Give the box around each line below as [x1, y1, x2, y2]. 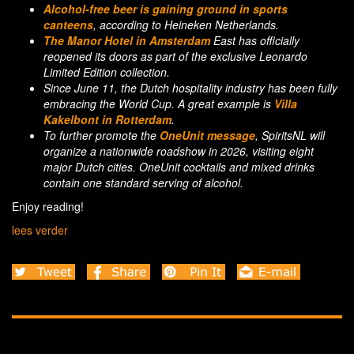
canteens [43, 17, 93, 33]
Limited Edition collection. [43, 64, 170, 81]
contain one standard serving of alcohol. [43, 175, 243, 191]
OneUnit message [160, 127, 255, 144]
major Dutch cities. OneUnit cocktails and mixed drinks [43, 159, 314, 175]
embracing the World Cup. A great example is [43, 96, 274, 112]
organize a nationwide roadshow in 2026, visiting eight [43, 143, 314, 160]
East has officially [210, 32, 299, 49]
